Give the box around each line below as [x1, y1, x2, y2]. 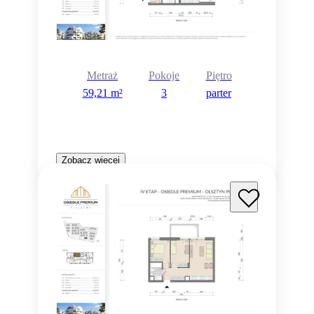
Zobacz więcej [62, 155, 120, 166]
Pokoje [149, 69, 179, 82]
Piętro [205, 69, 232, 82]
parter [206, 86, 231, 99]
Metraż [87, 69, 118, 82]
